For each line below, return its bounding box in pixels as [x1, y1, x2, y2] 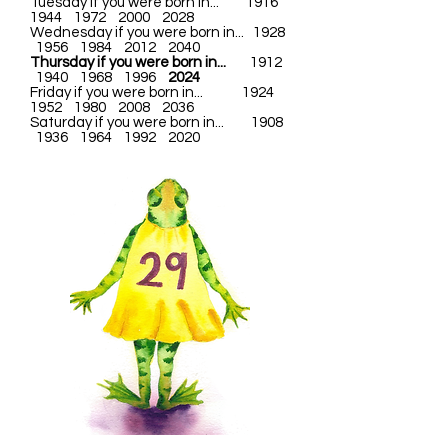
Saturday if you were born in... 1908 [30, 115, 286, 130]
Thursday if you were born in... [30, 55, 235, 70]
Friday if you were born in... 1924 [30, 85, 283, 100]
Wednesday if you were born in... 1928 [30, 25, 288, 40]
